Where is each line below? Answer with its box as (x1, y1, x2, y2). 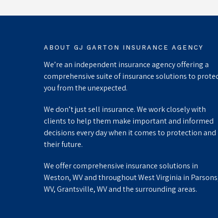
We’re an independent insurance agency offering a (44, 59, 209, 70)
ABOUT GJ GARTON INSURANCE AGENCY (44, 44, 203, 52)
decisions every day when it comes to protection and (44, 127, 216, 138)
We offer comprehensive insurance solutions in (44, 161, 198, 171)
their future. (44, 139, 83, 150)
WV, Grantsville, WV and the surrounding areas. (44, 184, 197, 195)
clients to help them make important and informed (44, 116, 214, 127)
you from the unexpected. (44, 83, 127, 93)
